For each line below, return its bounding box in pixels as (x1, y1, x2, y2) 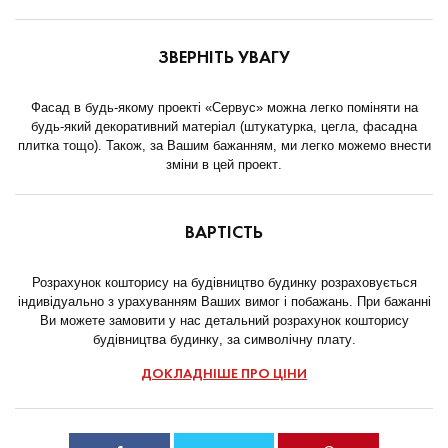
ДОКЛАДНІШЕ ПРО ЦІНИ (141, 367, 307, 381)
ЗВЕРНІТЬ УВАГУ (158, 49, 290, 67)
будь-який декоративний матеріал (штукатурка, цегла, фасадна (31, 117, 417, 134)
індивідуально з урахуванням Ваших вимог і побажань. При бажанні (17, 292, 431, 309)
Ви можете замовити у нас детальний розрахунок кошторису (39, 311, 409, 328)
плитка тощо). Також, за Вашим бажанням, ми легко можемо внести (17, 136, 431, 153)
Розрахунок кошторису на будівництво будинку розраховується (31, 273, 417, 290)
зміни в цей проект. (166, 155, 282, 172)
